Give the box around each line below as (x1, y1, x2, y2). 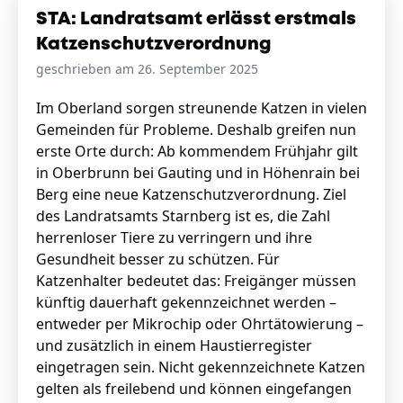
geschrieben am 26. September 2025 (36, 60, 258, 77)
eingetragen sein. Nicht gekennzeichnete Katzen (36, 357, 365, 377)
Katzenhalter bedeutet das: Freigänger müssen (36, 271, 356, 291)
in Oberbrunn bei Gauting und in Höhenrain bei (36, 163, 360, 183)
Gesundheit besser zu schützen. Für (36, 249, 280, 269)
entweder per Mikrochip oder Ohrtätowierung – (36, 314, 363, 334)
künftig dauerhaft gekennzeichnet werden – (36, 292, 336, 312)
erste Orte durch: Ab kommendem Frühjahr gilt (36, 141, 358, 161)
